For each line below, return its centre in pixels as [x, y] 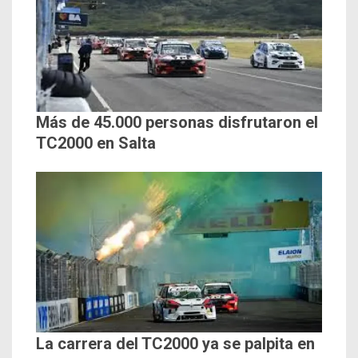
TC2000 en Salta [96, 143]
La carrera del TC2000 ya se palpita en [175, 343]
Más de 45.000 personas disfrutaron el [177, 123]
